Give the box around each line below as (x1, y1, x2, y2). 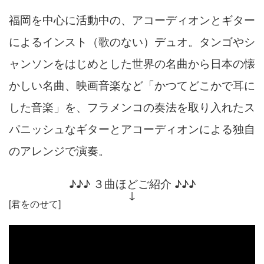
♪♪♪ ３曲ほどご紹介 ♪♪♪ (68, 176, 196, 191)
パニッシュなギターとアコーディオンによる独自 (9, 121, 255, 136)
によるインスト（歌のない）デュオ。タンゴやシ (9, 34, 255, 49)
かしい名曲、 (9, 77, 76, 93)
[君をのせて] (9, 197, 61, 210)
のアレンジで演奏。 (9, 143, 110, 158)
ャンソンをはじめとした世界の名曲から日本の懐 (9, 55, 255, 71)
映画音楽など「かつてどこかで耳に (76, 77, 255, 93)
